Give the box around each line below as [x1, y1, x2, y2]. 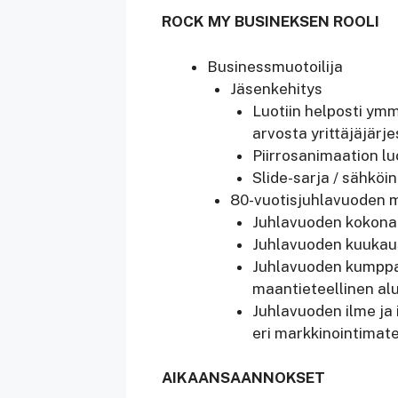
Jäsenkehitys [229, 79, 322, 98]
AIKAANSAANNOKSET [162, 369, 325, 386]
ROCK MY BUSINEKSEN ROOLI [162, 12, 379, 30]
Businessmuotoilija [207, 57, 343, 76]
